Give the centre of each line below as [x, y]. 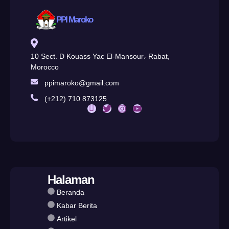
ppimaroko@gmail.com [82, 83]
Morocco [45, 67]
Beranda [71, 192]
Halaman [71, 179]
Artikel [67, 219]
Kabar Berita [77, 205]
